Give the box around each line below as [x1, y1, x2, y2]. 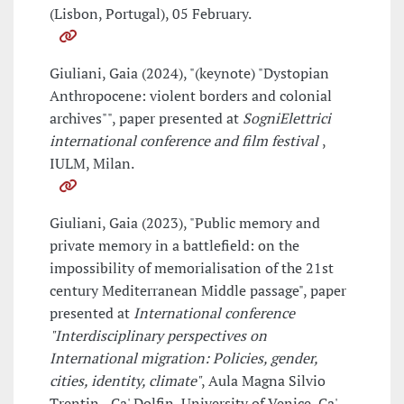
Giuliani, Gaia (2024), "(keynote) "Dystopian [50, 63, 329, 84]
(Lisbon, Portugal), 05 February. [50, 4, 252, 24]
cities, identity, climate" [50, 371, 201, 391]
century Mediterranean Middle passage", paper [50, 280, 346, 301]
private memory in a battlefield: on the [50, 235, 299, 256]
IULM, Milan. [50, 153, 134, 174]
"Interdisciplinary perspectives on [50, 326, 267, 346]
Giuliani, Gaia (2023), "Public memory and [50, 213, 320, 234]
